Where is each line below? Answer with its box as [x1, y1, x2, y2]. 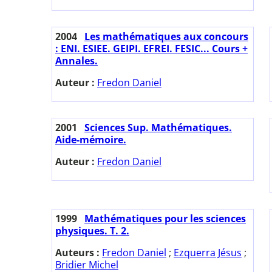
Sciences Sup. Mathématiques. [84, 121, 232, 135]
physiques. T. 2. [55, 224, 129, 238]
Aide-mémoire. [55, 133, 126, 147]
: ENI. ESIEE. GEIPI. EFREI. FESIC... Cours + [55, 42, 248, 56]
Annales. [55, 54, 98, 68]
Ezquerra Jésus [174, 246, 242, 260]
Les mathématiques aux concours [84, 30, 248, 44]
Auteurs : [55, 246, 102, 260]
